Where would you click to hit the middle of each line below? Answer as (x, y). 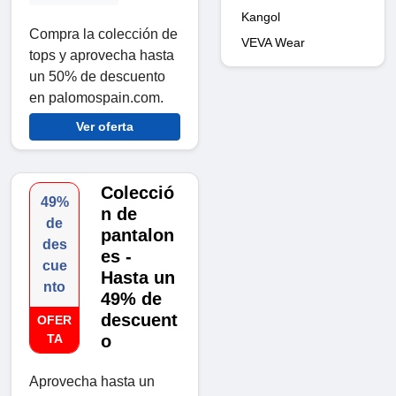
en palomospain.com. (96, 97)
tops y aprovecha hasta (102, 55)
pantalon (138, 235)
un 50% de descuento (97, 76)
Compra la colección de (103, 34)
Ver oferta (105, 126)
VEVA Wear (273, 42)
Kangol (261, 16)
